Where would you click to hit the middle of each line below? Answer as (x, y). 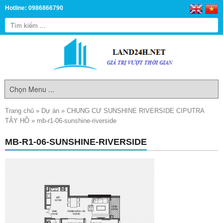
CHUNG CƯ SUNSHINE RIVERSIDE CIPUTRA (135, 111)
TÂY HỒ (17, 121)
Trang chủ (19, 111)
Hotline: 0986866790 (34, 8)
